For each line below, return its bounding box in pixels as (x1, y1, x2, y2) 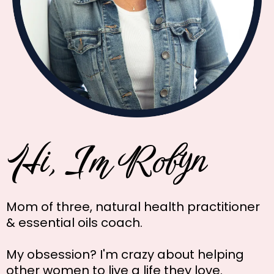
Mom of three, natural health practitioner (6, 198, 260, 216)
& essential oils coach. (6, 214, 143, 232)
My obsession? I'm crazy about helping (6, 246, 244, 264)
